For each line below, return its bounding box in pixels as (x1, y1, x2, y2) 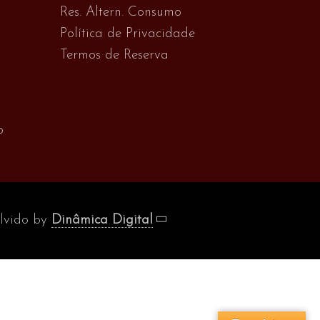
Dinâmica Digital (51, 213, 153, 227)
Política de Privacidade (59, 26, 195, 41)
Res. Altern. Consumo (59, 5, 181, 19)
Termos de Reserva (59, 48, 169, 62)
